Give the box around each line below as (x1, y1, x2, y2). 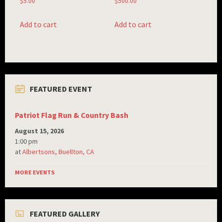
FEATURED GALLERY (30, 208, 100, 219)
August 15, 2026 (15, 126, 64, 135)
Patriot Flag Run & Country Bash (15, 110, 128, 120)
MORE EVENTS (15, 168, 55, 176)
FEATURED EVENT (30, 83, 92, 94)
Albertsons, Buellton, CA (22, 147, 94, 156)
